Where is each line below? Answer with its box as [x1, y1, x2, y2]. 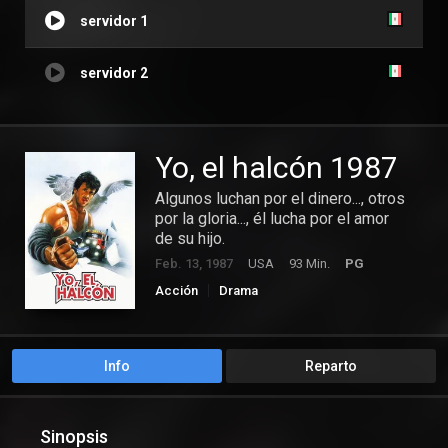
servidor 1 [80, 13, 148, 30]
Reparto [305, 358, 357, 375]
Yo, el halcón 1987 [155, 150, 398, 186]
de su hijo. [155, 229, 225, 249]
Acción [155, 283, 198, 299]
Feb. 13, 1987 [155, 256, 233, 272]
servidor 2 [80, 65, 148, 82]
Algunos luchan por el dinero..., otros [155, 189, 405, 209]
